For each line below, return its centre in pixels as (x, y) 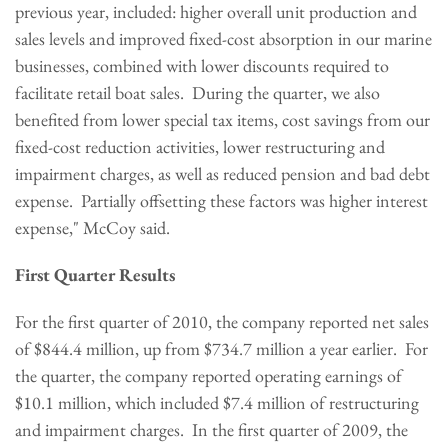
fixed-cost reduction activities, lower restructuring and (200, 146)
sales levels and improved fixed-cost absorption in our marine (223, 38)
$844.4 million (84, 348)
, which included (165, 402)
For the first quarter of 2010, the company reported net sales (222, 321)
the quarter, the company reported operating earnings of (208, 375)
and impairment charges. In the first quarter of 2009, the (211, 429)
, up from (169, 348)
